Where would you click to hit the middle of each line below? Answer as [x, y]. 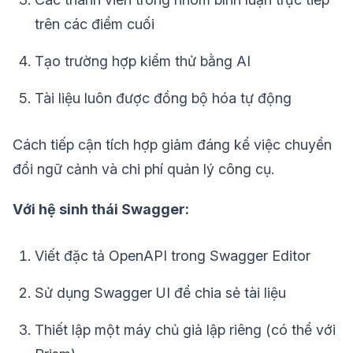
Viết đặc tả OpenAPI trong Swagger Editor [173, 256]
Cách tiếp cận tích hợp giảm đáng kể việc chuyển [172, 145]
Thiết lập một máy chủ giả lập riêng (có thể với [185, 330]
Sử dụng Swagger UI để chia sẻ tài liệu [160, 293]
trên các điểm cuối [95, 24]
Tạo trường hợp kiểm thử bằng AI [143, 61]
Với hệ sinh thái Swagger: [101, 210]
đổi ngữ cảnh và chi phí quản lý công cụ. [143, 169]
